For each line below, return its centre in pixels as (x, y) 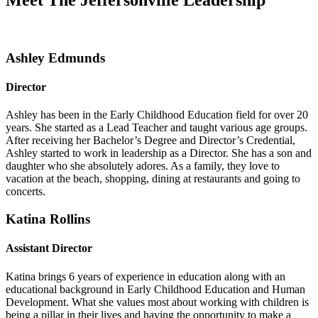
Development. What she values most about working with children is (157, 302)
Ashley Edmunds (55, 57)
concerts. (26, 192)
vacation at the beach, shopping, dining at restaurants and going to (153, 179)
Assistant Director (49, 248)
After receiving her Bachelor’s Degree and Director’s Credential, (150, 141)
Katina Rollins (48, 219)
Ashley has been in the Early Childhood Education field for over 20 (157, 115)
